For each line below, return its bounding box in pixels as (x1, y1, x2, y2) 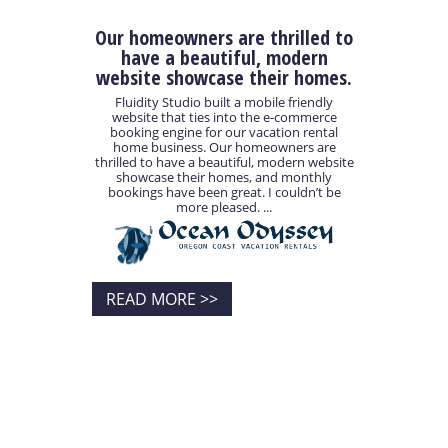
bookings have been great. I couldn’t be (107, 183, 341, 202)
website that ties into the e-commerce (111, 108, 337, 127)
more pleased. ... (176, 198, 272, 217)
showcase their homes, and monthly (116, 168, 332, 187)
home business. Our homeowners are (112, 138, 336, 157)
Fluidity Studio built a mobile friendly (115, 93, 333, 112)
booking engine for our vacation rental (110, 123, 338, 142)
